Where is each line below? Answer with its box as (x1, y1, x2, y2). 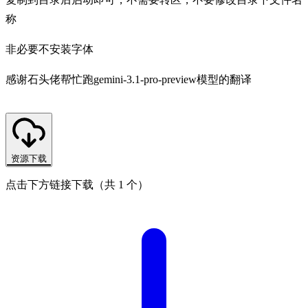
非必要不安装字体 (5, 43, 93, 55)
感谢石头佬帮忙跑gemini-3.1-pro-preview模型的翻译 (5, 73, 252, 85)
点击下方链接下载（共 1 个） (5, 178, 148, 190)
